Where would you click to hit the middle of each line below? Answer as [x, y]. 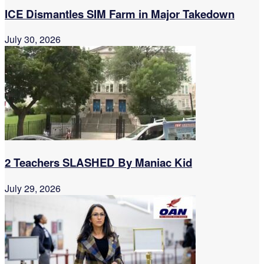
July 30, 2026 [33, 39]
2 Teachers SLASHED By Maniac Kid [98, 163]
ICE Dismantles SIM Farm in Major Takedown [120, 14]
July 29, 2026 [33, 188]
